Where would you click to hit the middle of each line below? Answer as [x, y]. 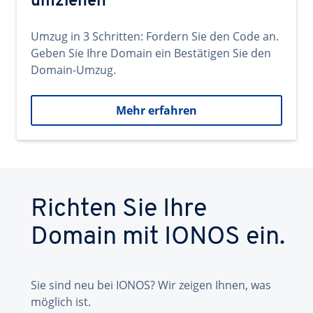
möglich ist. [61, 302]
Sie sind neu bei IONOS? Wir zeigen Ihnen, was [151, 285]
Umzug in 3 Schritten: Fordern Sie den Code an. [155, 36]
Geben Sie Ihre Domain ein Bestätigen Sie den [151, 53]
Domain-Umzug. [73, 70]
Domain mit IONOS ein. [158, 238]
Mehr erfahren [156, 110]
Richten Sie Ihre [119, 210]
